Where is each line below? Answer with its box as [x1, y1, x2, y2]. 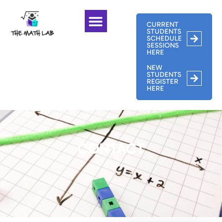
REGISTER [146, 77, 178, 86]
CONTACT [77, 140, 145, 158]
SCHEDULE [146, 34, 182, 43]
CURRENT [146, 20, 178, 29]
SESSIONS [146, 41, 179, 50]
